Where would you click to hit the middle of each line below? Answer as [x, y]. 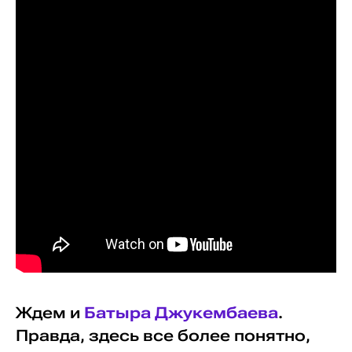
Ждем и [49, 313]
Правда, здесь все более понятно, [163, 335]
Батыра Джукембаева [181, 313]
